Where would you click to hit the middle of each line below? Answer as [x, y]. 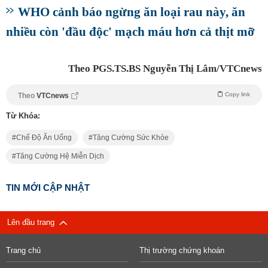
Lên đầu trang [33, 223]
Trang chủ [23, 251]
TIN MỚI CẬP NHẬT [48, 188]
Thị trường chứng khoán [182, 251]
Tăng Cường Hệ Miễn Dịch [60, 156]
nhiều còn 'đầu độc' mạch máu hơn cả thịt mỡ [130, 32]
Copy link [237, 95]
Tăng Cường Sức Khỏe [131, 138]
